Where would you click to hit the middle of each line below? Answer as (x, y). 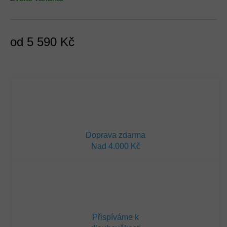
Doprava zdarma (116, 135)
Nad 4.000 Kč (116, 146)
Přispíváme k (116, 217)
